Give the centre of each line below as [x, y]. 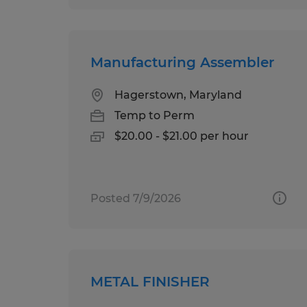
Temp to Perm [155, 115]
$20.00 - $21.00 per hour [182, 136]
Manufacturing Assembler [182, 62]
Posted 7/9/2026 [136, 198]
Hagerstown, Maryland [178, 95]
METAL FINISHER [150, 281]
